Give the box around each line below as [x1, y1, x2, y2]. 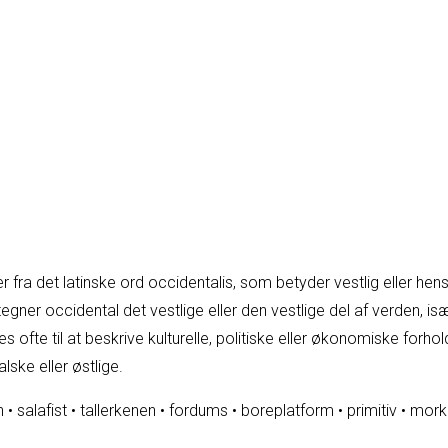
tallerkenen [80, 400, 156, 420]
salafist [17, 400, 67, 420]
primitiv [347, 400, 397, 420]
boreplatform [241, 400, 334, 420]
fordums [169, 400, 228, 420]
